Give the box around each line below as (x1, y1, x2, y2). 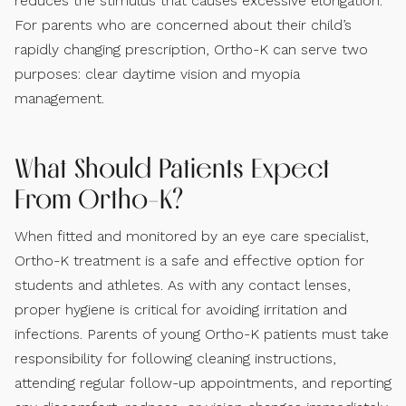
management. (14, 89, 104, 107)
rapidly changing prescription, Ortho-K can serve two (14, 40, 368, 58)
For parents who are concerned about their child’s (14, 15, 352, 34)
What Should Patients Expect (14, 150, 330, 185)
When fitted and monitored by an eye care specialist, (14, 227, 369, 245)
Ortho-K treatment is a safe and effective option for (14, 251, 364, 269)
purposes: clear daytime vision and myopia (14, 64, 300, 82)
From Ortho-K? (14, 181, 183, 216)
